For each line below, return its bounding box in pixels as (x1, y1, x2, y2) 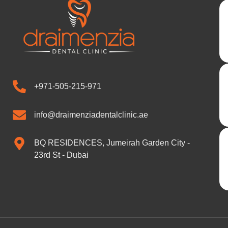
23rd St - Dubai (34, 150, 89, 159)
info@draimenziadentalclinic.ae (34, 110, 148, 119)
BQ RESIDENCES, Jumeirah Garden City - (34, 138, 190, 147)
